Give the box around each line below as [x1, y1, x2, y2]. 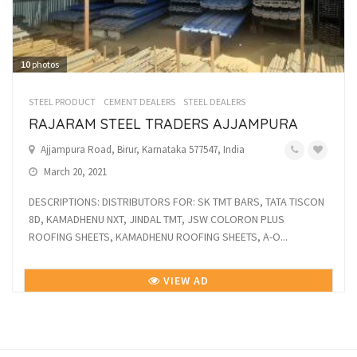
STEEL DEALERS [183, 95, 245, 108]
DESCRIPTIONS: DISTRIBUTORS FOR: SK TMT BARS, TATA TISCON [29, 194, 324, 209]
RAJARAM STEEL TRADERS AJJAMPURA [29, 114, 298, 133]
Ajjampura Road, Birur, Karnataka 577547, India [41, 142, 245, 156]
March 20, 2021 [41, 164, 107, 178]
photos [30, 57, 59, 70]
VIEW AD [160, 273, 209, 288]
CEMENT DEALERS [104, 95, 175, 108]
